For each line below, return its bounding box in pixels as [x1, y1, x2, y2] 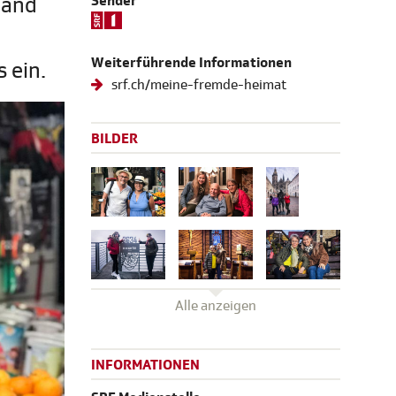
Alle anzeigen [175, 296, 256, 315]
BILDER [91, 130, 138, 148]
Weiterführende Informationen [91, 54, 292, 72]
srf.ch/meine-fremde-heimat [109, 76, 287, 95]
